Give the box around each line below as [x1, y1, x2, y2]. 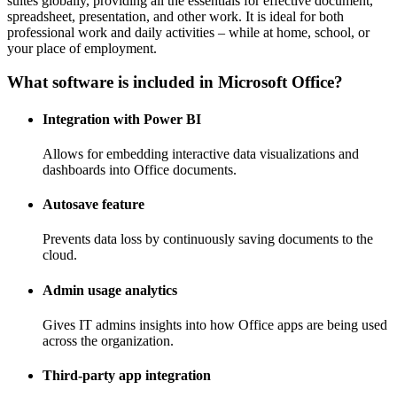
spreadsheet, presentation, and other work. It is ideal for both [7, 8, 344, 24]
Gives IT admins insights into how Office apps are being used [43, 316, 387, 332]
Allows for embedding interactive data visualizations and [43, 145, 359, 161]
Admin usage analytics [43, 282, 177, 298]
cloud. [43, 247, 77, 263]
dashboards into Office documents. [43, 161, 237, 177]
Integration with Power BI [43, 111, 201, 127]
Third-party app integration [43, 368, 211, 384]
